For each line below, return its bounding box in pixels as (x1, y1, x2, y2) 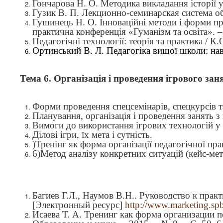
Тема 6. (20, 73, 51, 84)
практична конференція (32, 26, 128, 37)
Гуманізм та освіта (133, 26, 208, 37)
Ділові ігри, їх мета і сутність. (32, 129, 152, 140)
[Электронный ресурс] (32, 200, 125, 210)
